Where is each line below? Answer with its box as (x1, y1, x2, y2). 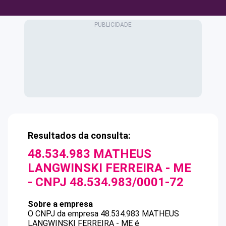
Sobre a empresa (28, 199, 93, 209)
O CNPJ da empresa (28, 209, 100, 218)
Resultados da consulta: (28, 130, 131, 141)
